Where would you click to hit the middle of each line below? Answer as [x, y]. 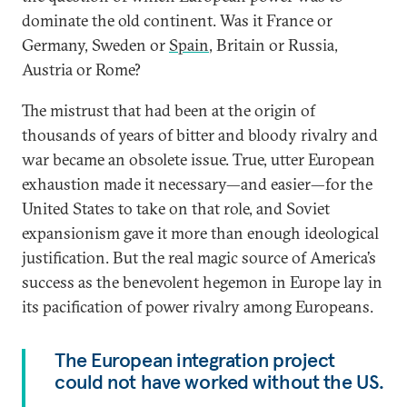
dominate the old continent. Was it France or [177, 20]
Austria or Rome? [81, 69]
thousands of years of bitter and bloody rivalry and [200, 135]
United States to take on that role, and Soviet [176, 208]
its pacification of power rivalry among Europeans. [198, 307]
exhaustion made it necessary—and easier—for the [197, 184]
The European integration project [195, 360]
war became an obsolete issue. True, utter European [199, 159]
